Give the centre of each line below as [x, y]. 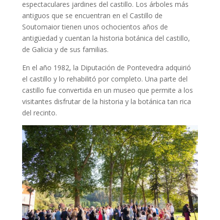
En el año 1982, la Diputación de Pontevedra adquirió [106, 68]
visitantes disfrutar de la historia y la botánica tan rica [106, 102]
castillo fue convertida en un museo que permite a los [107, 90]
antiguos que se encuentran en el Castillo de [92, 16]
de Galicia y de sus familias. [65, 50]
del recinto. [39, 113]
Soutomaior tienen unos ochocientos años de [95, 27]
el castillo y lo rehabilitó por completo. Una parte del [105, 79]
